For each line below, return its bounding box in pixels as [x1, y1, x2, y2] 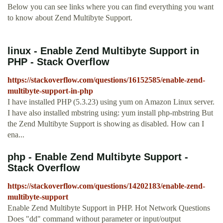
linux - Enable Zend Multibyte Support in [7, 45, 199, 57]
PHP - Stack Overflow [7, 56, 110, 68]
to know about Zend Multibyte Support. [7, 13, 132, 22]
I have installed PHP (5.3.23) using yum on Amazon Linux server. [7, 98, 215, 107]
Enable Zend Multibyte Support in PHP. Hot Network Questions [7, 204, 210, 213]
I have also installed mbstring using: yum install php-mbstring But [7, 109, 213, 117]
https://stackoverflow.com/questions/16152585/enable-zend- [7, 76, 205, 85]
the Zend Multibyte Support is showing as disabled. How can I [7, 119, 204, 128]
